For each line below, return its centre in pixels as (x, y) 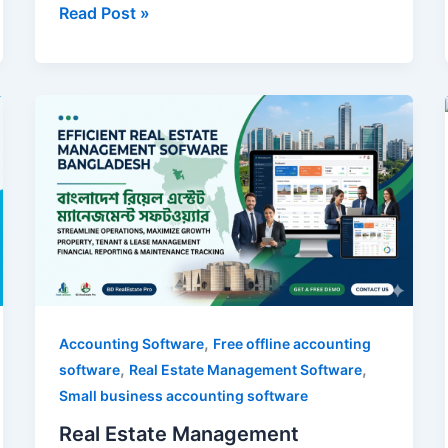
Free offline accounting (291, 344)
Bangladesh (103, 210)
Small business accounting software (183, 396)
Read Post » (104, 12)
